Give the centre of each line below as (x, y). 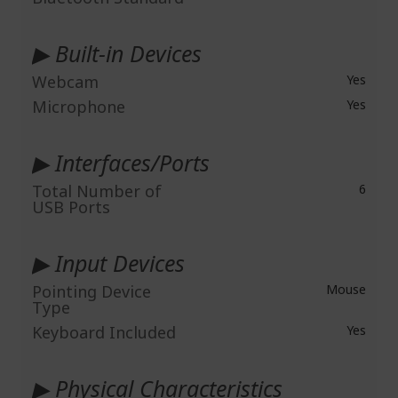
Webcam (65, 82)
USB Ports (71, 207)
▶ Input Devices (108, 263)
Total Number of (97, 191)
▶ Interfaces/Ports (121, 163)
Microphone (79, 107)
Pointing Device (92, 292)
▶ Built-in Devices (117, 54)
